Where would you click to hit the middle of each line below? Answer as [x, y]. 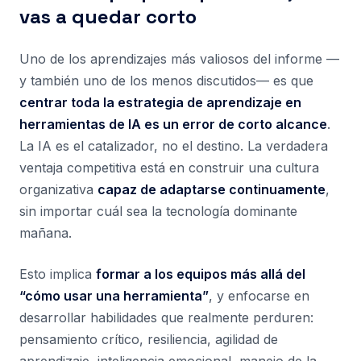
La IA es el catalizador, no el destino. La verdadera [174, 146]
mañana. [46, 233]
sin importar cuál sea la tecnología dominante [158, 211]
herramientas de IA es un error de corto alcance [173, 124]
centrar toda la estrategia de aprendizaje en [160, 102]
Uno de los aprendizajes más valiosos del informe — [179, 59]
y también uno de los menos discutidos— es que [166, 81]
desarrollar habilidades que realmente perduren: [166, 317]
